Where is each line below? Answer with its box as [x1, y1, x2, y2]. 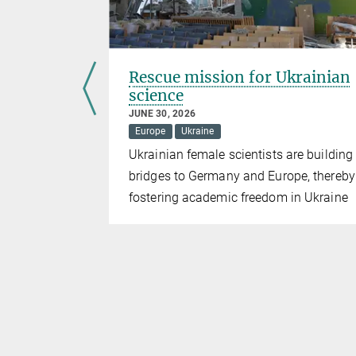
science [129, 86, 184, 106]
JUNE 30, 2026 [129, 108, 196, 120]
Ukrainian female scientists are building [129, 146, 354, 162]
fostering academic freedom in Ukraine [129, 189, 348, 205]
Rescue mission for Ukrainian [129, 68, 350, 87]
